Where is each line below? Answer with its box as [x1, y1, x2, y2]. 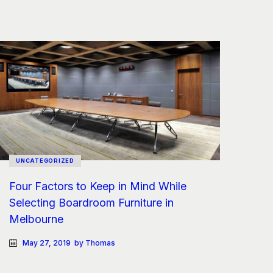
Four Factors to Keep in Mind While [9, 179, 186, 193]
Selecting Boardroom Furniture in [9, 196, 174, 209]
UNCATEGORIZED [16, 157, 74, 164]
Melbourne [9, 212, 63, 225]
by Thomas [74, 238, 116, 248]
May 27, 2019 [23, 238, 71, 248]
